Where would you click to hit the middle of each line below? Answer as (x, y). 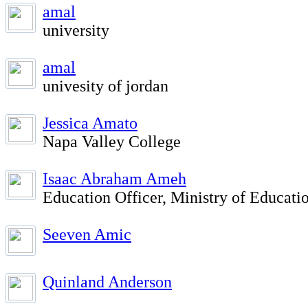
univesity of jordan (106, 86)
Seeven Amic (87, 234)
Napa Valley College (112, 142)
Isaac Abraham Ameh (114, 179)
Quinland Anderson (107, 282)
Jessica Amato (90, 123)
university (76, 30)
